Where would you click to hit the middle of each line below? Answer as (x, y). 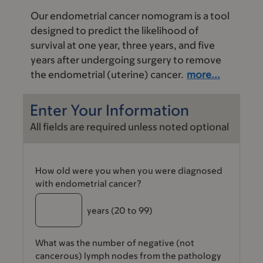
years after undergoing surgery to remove (126, 60)
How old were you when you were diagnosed (129, 171)
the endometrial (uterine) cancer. (107, 75)
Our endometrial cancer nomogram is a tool (130, 16)
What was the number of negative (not (115, 243)
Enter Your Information (109, 110)
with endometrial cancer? (88, 183)
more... (203, 75)
